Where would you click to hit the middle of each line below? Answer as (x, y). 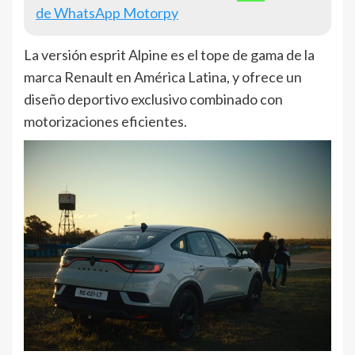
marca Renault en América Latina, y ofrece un (163, 76)
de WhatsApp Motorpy (107, 12)
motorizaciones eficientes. (105, 121)
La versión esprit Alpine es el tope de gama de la (169, 54)
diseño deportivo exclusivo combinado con (153, 99)
